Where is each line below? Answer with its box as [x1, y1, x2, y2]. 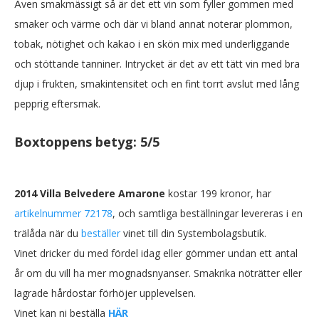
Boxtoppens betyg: [14, 133, 140, 151]
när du [46, 226, 81, 241]
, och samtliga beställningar [113, 206, 241, 221]
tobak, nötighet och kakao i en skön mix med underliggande [14, 37, 290, 51]
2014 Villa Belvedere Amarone [14, 187, 165, 201]
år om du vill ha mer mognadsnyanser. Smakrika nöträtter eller [14, 266, 302, 281]
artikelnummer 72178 [14, 206, 113, 221]
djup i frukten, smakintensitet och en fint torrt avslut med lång [14, 77, 299, 91]
